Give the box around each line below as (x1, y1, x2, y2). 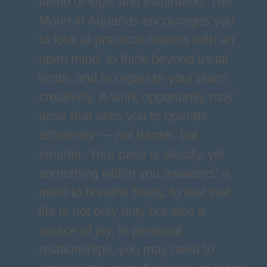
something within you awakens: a (38, 166, 229, 181)
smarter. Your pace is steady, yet (38, 147, 225, 162)
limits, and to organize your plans (38, 70, 228, 85)
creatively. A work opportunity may (38, 89, 234, 104)
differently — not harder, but (38, 128, 198, 142)
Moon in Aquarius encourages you (38, 13, 234, 28)
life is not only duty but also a (38, 204, 205, 219)
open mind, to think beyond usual (38, 51, 228, 66)
